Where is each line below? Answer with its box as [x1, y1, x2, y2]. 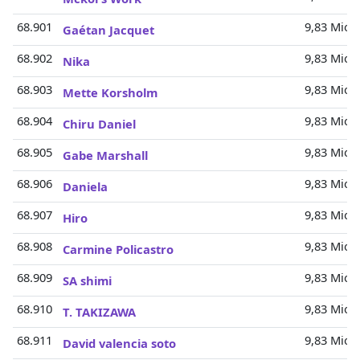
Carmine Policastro [63, 241, 174, 257]
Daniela [63, 178, 108, 194]
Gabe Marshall [63, 147, 148, 163]
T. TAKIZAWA [63, 304, 136, 320]
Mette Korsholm [63, 84, 157, 100]
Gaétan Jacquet [63, 22, 154, 38]
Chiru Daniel [63, 116, 136, 132]
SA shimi [63, 272, 112, 288]
